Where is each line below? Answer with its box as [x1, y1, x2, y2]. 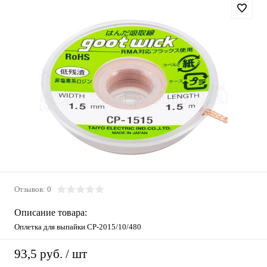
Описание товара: [14, 207, 87, 218]
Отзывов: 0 [14, 185, 51, 194]
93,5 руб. [14, 247, 63, 262]
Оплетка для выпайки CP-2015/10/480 [14, 222, 141, 231]
